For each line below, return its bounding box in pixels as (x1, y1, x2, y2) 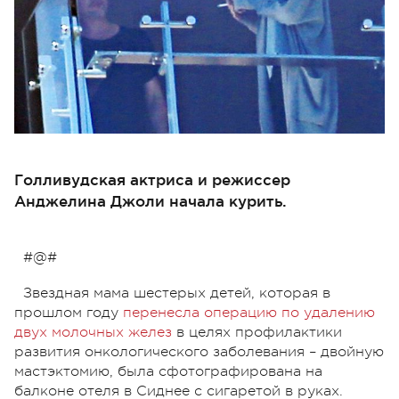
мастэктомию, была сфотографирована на (14, 362, 322, 379)
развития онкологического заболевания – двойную (14, 343, 384, 360)
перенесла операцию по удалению (123, 304, 375, 321)
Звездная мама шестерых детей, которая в (23, 284, 330, 301)
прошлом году (14, 304, 123, 321)
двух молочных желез (14, 323, 172, 340)
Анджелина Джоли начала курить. (14, 191, 287, 209)
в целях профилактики (172, 323, 342, 340)
